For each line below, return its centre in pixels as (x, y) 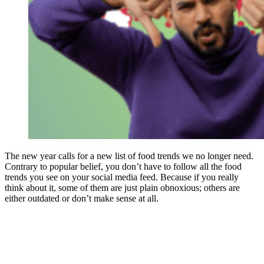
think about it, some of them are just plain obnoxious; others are (122, 188)
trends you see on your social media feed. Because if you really (122, 177)
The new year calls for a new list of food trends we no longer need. (129, 156)
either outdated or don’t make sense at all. (84, 199)
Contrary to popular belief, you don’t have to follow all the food (123, 167)
